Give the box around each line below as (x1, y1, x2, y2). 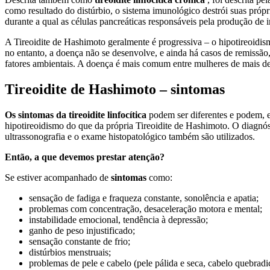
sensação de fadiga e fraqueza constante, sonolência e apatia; (29, 192, 259, 203)
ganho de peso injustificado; (29, 225, 135, 236)
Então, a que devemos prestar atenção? (5, 151, 165, 162)
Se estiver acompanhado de (5, 172, 111, 183)
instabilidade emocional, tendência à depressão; (29, 214, 208, 225)
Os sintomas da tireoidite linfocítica (5, 109, 146, 120)
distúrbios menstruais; (29, 246, 111, 257)
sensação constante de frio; (29, 236, 130, 246)
